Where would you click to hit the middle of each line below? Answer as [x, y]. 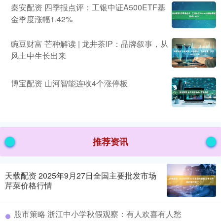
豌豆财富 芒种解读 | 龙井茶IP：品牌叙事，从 [90, 44]
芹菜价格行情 [29, 185]
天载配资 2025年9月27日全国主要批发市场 [81, 175]
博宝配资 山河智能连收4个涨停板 [69, 83]
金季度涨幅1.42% [42, 19]
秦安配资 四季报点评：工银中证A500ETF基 [88, 7]
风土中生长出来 [38, 56]
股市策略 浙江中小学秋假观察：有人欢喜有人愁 [98, 214]
